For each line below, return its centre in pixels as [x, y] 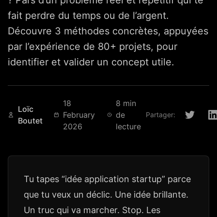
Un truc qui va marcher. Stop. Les [92, 210]
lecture [129, 126]
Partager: [161, 115]
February [79, 115]
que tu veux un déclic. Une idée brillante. [106, 194]
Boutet [31, 121]
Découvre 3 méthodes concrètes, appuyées [108, 31]
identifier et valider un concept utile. [91, 62]
